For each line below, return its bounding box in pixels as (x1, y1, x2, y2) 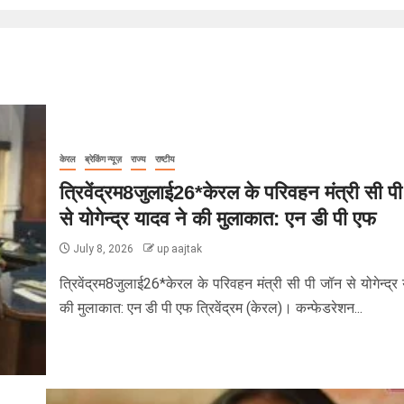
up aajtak (156, 243, 202, 255)
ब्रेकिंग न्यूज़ (84, 154, 122, 164)
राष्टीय (154, 154, 175, 164)
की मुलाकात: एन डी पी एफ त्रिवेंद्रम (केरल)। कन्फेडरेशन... (59, 299, 363, 317)
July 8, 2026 (69, 243, 136, 255)
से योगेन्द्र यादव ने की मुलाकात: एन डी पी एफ (59, 207, 376, 230)
